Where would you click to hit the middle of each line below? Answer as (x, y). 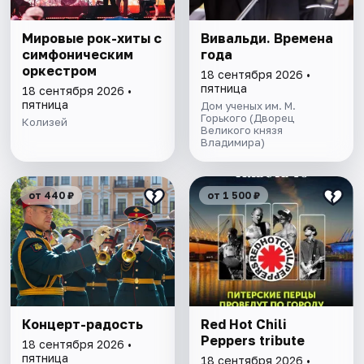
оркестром (60, 71)
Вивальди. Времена (266, 39)
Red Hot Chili (243, 325)
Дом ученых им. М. (248, 106)
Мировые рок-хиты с (92, 39)
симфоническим (78, 55)
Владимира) (232, 143)
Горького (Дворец (247, 118)
